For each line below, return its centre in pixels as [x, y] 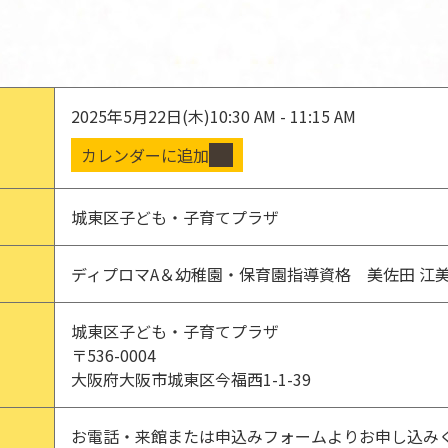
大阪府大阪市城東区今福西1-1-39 [191, 379]
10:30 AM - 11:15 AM [283, 116]
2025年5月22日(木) [140, 116]
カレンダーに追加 [145, 155]
